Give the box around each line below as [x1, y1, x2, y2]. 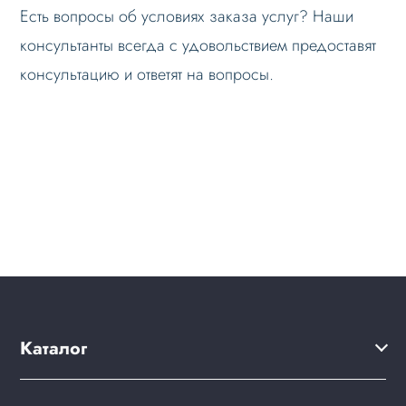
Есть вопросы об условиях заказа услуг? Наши [20, 5, 354, 29]
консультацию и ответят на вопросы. [20, 63, 275, 87]
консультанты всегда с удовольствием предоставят [20, 34, 377, 58]
